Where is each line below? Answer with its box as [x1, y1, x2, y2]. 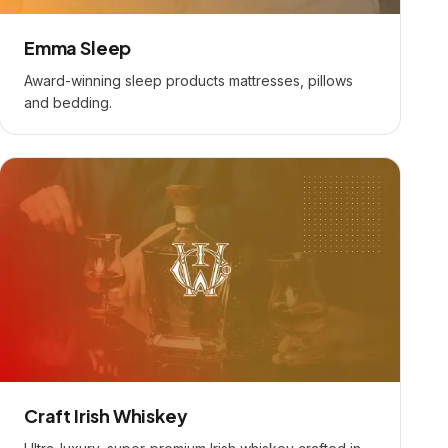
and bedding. [24, 94, 112, 111]
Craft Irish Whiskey [24, 404, 188, 427]
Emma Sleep [24, 36, 132, 59]
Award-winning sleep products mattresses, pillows [24, 72, 353, 89]
